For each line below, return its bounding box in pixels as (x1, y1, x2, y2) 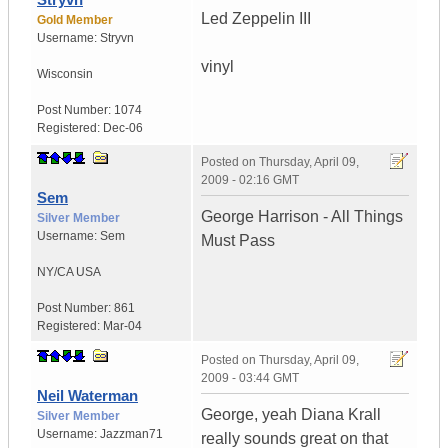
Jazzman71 (100, 427, 163, 442)
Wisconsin (37, 67, 93, 82)
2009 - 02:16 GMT (201, 173, 299, 188)
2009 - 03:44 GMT (201, 371, 299, 386)
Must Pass (201, 232, 275, 250)
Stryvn (100, 31, 134, 46)
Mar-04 (103, 319, 142, 334)
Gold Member (37, 13, 113, 28)
